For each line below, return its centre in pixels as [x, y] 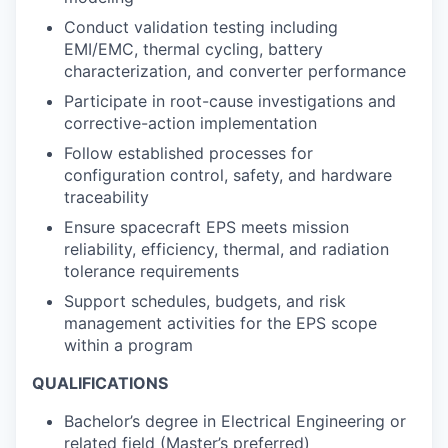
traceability [106, 197]
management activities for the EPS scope [220, 323]
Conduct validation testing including [201, 27]
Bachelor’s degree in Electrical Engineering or [235, 421]
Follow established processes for [188, 153]
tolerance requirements [151, 271]
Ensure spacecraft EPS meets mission [206, 227]
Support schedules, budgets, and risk [205, 301]
